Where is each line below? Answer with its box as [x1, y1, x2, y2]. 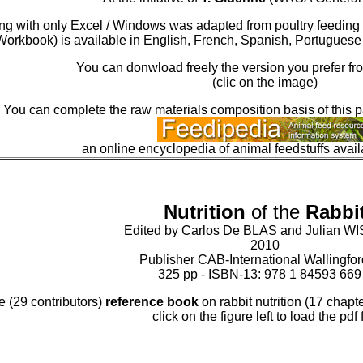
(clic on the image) [211, 75, 318, 89]
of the [245, 201, 305, 223]
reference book [105, 295, 202, 309]
